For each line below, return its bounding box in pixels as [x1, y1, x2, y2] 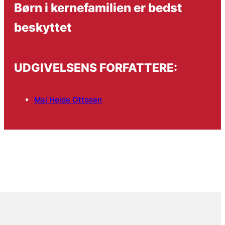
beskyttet [14, 19, 72, 35]
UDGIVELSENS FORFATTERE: [14, 61, 177, 75]
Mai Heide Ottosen [34, 94, 102, 104]
